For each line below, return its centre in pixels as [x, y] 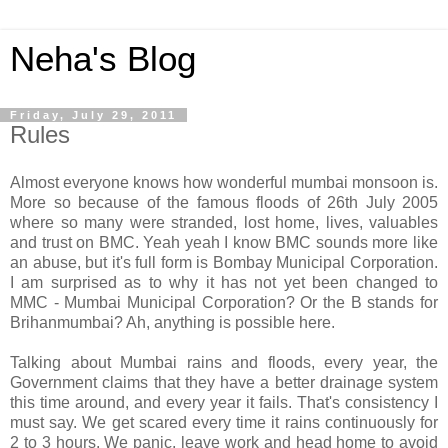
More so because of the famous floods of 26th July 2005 [224, 202]
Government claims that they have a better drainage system [224, 382]
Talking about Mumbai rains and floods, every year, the [224, 362]
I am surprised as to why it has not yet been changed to [224, 282]
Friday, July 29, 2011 [93, 115]
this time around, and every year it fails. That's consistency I [224, 402]
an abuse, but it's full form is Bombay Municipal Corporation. [224, 262]
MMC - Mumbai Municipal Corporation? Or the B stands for [224, 302]
